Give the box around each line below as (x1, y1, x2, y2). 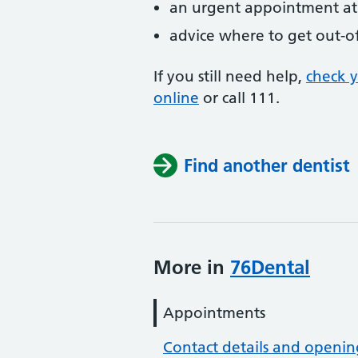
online (153, 89, 199, 107)
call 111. (222, 89, 280, 107)
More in (153, 256, 230, 279)
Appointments (163, 304, 265, 322)
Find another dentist (184, 154, 350, 177)
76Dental (230, 256, 310, 279)
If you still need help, (153, 67, 306, 86)
